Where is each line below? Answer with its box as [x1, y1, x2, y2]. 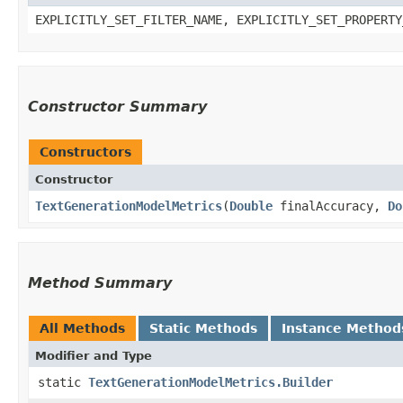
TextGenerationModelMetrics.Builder [88, 374, 333, 390]
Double [229, 198, 273, 213]
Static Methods [149, 320, 257, 336]
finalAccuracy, [273, 198, 388, 213]
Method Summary [28, 273, 172, 291]
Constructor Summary [28, 97, 207, 115]
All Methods [40, 320, 125, 336]
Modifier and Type [35, 348, 152, 363]
